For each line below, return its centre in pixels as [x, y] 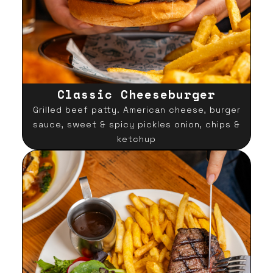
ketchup [136, 139]
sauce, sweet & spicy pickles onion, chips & [136, 124]
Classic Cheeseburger [136, 94]
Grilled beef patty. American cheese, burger [136, 110]
